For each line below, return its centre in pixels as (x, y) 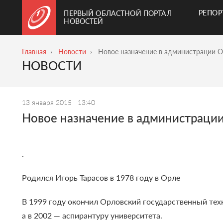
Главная (34, 52)
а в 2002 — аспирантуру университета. (92, 216)
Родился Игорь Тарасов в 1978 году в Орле (101, 178)
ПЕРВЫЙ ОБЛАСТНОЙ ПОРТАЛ (118, 13)
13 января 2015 (48, 103)
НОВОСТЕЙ (84, 21)
